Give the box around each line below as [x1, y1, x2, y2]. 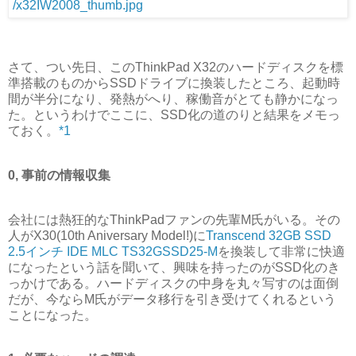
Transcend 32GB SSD [206, 228, 331, 242]
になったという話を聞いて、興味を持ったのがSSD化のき [8, 260, 340, 274]
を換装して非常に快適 [218, 244, 345, 258]
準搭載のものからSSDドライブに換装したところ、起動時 [8, 75, 340, 90]
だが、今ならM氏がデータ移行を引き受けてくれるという [8, 292, 336, 306]
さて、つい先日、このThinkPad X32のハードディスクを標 [8, 60, 343, 74]
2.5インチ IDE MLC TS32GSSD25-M [8, 244, 218, 258]
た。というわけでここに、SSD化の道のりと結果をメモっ [8, 107, 340, 122]
